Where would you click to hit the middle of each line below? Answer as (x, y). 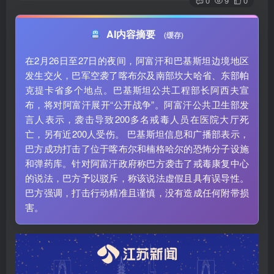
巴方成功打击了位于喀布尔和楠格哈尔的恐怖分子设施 (137, 148)
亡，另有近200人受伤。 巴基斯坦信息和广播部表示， (137, 134)
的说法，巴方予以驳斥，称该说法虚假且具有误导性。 (137, 178)
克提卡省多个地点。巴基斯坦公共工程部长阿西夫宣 (137, 90)
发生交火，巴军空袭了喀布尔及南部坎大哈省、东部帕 (137, 75)
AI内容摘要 (132, 34)
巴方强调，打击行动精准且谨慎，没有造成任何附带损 (137, 192)
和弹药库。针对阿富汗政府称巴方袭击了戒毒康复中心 (137, 163)
